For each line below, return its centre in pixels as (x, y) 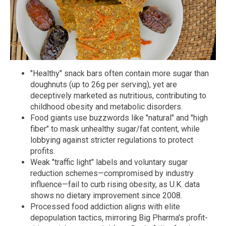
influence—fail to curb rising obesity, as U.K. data (115, 185)
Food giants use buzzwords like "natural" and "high (119, 118)
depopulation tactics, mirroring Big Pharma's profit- (119, 218)
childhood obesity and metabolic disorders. (106, 107)
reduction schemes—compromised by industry (112, 174)
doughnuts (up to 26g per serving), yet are (104, 85)
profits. (43, 151)
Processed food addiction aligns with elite (105, 207)
